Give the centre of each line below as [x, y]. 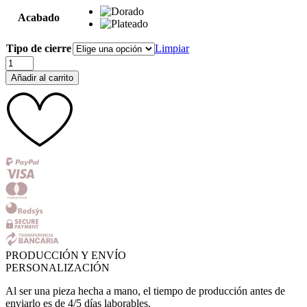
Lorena [20, 73]
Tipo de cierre [39, 48]
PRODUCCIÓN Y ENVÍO [66, 255]
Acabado [39, 17]
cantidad [23, 86]
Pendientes [28, 61]
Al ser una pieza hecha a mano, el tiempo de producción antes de [145, 291]
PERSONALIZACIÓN [58, 267]
